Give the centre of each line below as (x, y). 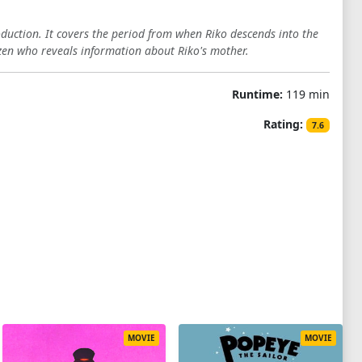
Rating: (284, 124)
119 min (306, 94)
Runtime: (257, 94)
